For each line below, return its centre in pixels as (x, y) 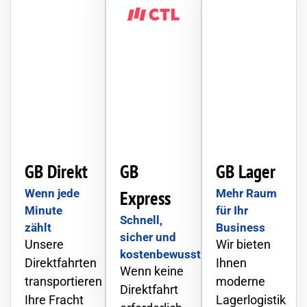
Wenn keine (152, 271)
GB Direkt (56, 171)
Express (146, 198)
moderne (240, 282)
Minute (44, 210)
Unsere (44, 245)
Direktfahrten (61, 263)
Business (240, 227)
